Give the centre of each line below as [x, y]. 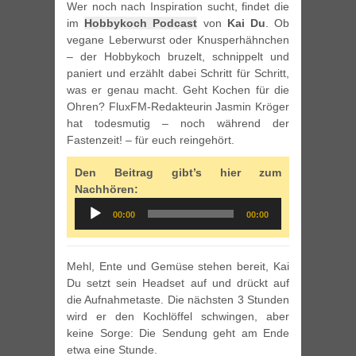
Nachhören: [106, 190]
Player [91, 222]
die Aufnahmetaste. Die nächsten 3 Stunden [178, 300]
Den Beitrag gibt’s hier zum [178, 173]
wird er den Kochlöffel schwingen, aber [178, 317]
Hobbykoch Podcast [141, 23]
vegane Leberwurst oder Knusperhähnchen [178, 40]
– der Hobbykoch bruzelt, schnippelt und [178, 57]
